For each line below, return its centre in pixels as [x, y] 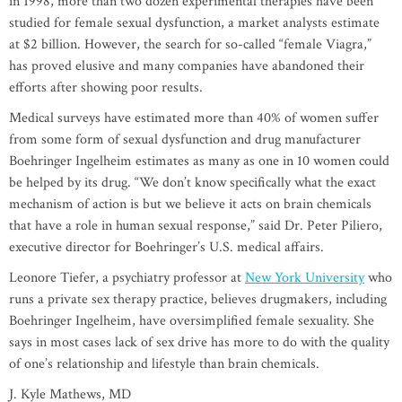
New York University [305, 278]
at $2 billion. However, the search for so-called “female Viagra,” [190, 45]
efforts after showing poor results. [106, 88]
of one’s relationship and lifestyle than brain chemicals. [164, 364]
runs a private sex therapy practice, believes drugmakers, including [198, 300]
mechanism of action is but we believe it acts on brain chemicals [190, 205]
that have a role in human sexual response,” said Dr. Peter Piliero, [196, 226]
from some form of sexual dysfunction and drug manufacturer [185, 140]
